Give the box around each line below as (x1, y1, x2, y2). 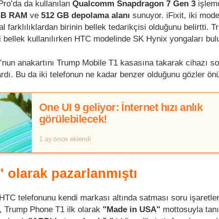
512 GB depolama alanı (41, 10, 130, 21)
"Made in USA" (100, 204, 160, 215)
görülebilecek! (39, 113, 107, 126)
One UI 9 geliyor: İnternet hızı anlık (39, 101, 203, 114)
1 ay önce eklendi (39, 135, 91, 143)
